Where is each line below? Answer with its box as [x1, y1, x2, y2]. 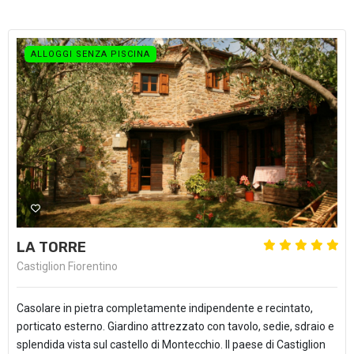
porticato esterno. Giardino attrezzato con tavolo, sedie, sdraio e [17, 320, 334, 333]
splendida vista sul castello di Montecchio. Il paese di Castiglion [17, 338, 326, 351]
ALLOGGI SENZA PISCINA [31, 49, 150, 59]
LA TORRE [17, 239, 86, 256]
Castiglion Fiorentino [17, 260, 118, 273]
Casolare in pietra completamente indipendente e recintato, [17, 302, 313, 314]
